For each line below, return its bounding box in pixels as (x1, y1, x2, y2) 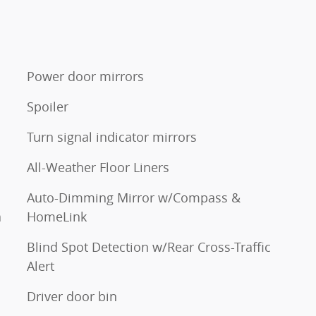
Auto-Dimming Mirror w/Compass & (27, 188, 241, 206)
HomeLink (27, 207, 87, 225)
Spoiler (27, 97, 68, 115)
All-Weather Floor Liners (27, 158, 169, 176)
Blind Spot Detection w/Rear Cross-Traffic (27, 238, 272, 255)
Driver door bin (27, 287, 117, 305)
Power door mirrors (27, 67, 144, 85)
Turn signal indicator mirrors (27, 128, 197, 145)
